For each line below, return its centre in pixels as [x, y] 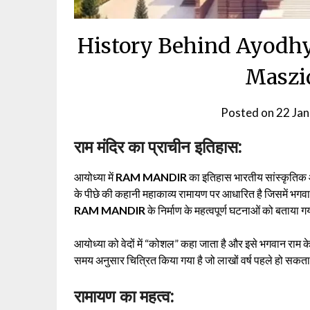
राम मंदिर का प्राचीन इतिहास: [158, 147]
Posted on [249, 112]
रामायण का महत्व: [124, 296]
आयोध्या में [95, 176]
